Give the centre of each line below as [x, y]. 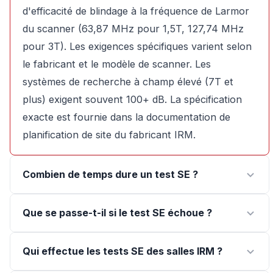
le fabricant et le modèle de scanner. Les [117, 64]
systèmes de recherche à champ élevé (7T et [128, 82]
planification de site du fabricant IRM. [109, 135]
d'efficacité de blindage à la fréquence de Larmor [136, 11]
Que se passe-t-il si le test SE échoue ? [117, 213]
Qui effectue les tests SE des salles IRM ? [122, 251]
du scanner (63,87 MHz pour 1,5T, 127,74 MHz [133, 29]
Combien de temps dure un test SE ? [110, 175]
